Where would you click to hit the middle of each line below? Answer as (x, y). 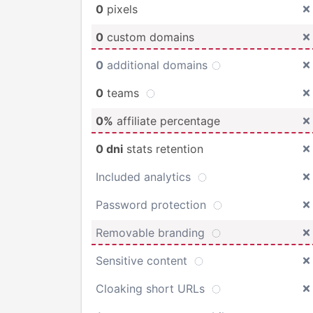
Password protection (153, 204)
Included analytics (145, 176)
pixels (121, 9)
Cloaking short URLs (152, 288)
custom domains (149, 37)
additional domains (157, 65)
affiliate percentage (167, 121)
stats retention (163, 148)
